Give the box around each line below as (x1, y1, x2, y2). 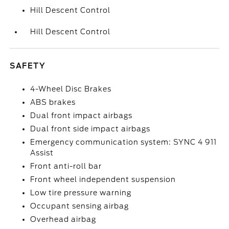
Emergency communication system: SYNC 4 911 (30, 138, 217, 146)
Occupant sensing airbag (30, 202, 129, 210)
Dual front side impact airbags (30, 125, 151, 133)
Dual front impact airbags (30, 111, 133, 120)
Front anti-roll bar (30, 162, 102, 170)
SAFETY (10, 62, 46, 70)
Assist (30, 149, 54, 157)
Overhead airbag (30, 215, 97, 223)
